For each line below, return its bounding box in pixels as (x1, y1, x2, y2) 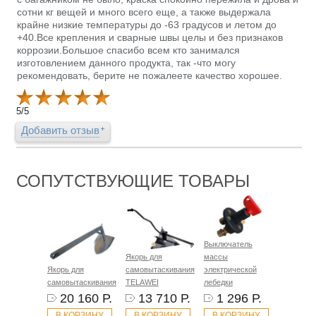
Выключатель (203, 240, 253, 249)
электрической (203, 265, 257, 274)
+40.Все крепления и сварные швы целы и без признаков (17, 31, 284, 43)
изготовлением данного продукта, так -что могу (17, 56, 236, 68)
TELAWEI (125, 278, 159, 287)
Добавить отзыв (21, 123, 100, 136)
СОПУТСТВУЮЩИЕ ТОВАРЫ (16, 171, 250, 190)
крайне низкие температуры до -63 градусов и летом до (17, 18, 277, 30)
